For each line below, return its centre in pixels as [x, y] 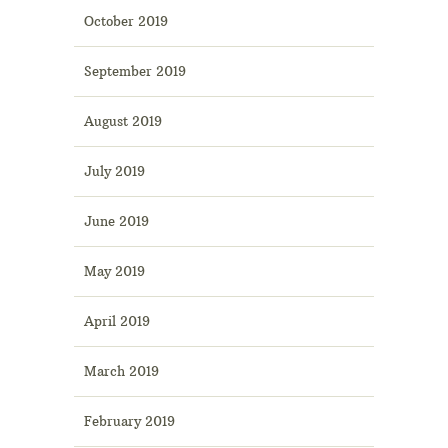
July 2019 [114, 171]
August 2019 [123, 121]
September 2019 [135, 71]
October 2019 [126, 21]
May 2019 [114, 271]
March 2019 [121, 371]
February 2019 [129, 421]
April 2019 [117, 321]
